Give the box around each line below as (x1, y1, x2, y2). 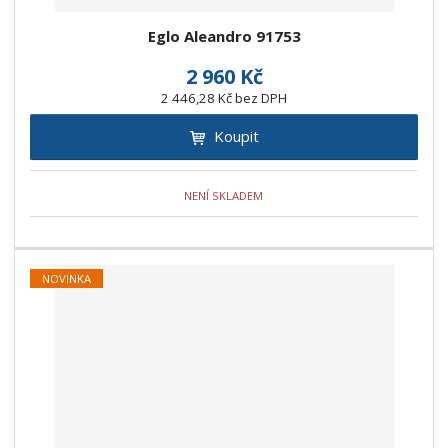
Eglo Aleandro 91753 (147, 26, 301, 47)
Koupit (213, 126, 259, 147)
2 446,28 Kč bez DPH (161, 89, 287, 108)
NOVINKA (42, 271, 92, 287)
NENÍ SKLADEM (184, 187, 264, 203)
